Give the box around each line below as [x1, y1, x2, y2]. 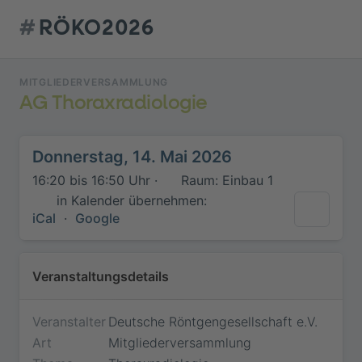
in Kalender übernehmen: [48, 192, 215, 208]
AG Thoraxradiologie [19, 93, 208, 113]
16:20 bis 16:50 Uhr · [32, 171, 162, 188]
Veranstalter [32, 313, 106, 330]
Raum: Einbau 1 [177, 171, 273, 188]
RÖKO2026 [39, 18, 154, 40]
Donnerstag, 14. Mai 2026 [32, 146, 232, 166]
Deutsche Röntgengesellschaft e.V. [108, 313, 318, 330]
